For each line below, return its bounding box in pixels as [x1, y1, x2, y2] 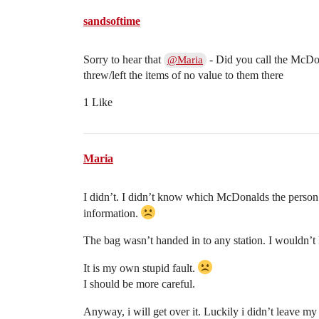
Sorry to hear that [83, 53, 164, 66]
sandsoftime [83, 15, 140, 27]
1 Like [83, 96, 113, 108]
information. [83, 207, 141, 219]
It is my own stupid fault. [83, 262, 198, 274]
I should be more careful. [83, 278, 195, 290]
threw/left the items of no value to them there [83, 69, 283, 81]
